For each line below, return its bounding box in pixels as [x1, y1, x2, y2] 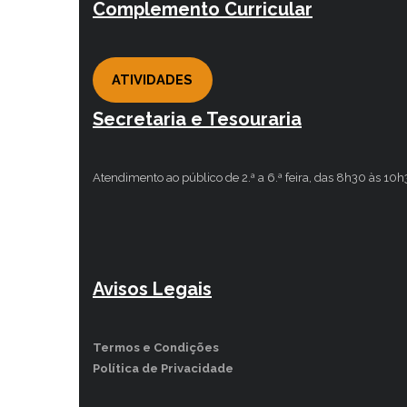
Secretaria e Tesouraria [93, 107, 302, 130]
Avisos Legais [93, 277, 212, 300]
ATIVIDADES [112, 72, 194, 88]
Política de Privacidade [93, 361, 233, 375]
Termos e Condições [93, 340, 219, 354]
